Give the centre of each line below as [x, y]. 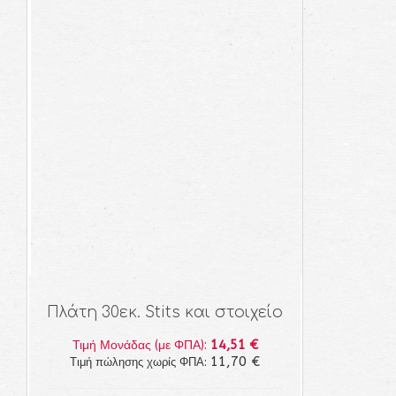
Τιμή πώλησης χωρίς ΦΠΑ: [140, 362]
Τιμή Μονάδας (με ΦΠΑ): [141, 345]
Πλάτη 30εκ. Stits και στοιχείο [165, 312]
